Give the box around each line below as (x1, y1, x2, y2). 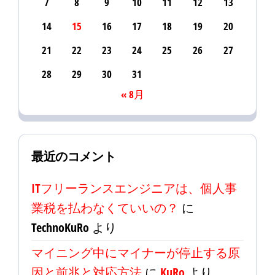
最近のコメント (31, 148, 116, 165)
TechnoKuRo (31, 219, 89, 236)
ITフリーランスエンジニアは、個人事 (31, 180, 237, 196)
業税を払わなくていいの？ (31, 199, 179, 216)
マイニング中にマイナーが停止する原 (31, 244, 240, 261)
